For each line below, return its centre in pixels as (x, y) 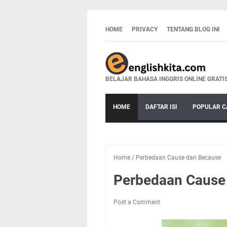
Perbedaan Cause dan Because (178, 158)
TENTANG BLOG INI (193, 29)
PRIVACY (145, 29)
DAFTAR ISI (161, 107)
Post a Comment (137, 202)
